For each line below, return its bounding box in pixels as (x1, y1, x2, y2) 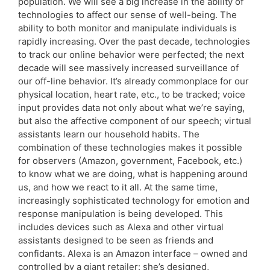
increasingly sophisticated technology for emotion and (18, 194, 250, 206)
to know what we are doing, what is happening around (18, 168, 248, 180)
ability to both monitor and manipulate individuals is (18, 22, 237, 34)
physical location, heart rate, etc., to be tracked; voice (18, 88, 245, 100)
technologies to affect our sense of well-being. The (18, 8, 237, 20)
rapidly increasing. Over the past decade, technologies (18, 35, 250, 47)
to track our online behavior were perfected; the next (18, 48, 244, 60)
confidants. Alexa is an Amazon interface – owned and (18, 247, 248, 259)
